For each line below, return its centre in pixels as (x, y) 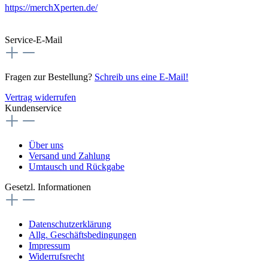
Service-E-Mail (33, 39)
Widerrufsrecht (57, 256)
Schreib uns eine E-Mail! (141, 77)
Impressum (49, 245)
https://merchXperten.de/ (51, 7)
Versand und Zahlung (69, 156)
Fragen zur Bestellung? (50, 77)
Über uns (46, 145)
